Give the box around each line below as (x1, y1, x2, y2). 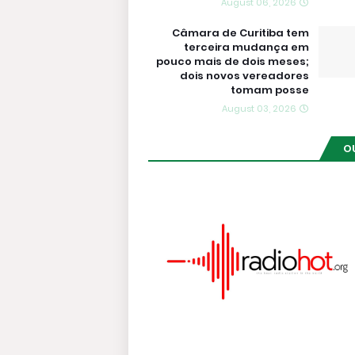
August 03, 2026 (222, 102, 296, 115)
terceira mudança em (184, 40, 309, 55)
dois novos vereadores (180, 68, 309, 83)
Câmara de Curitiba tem (172, 25, 309, 40)
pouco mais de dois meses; (156, 54, 309, 69)
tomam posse (231, 82, 309, 97)
